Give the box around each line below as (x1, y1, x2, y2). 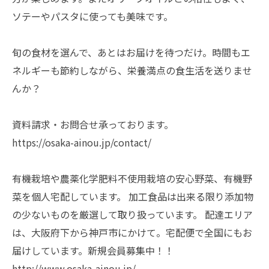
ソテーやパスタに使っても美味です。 (12, 9, 173, 23)
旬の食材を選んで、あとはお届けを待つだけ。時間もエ (12, 45, 250, 59)
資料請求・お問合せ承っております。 (12, 117, 174, 131)
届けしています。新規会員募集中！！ (12, 243, 174, 258)
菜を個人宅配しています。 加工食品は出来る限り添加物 (12, 189, 253, 204)
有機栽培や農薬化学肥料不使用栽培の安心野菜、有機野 (12, 171, 252, 186)
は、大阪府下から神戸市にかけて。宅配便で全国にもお (12, 225, 252, 240)
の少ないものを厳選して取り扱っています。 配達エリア (12, 207, 253, 222)
